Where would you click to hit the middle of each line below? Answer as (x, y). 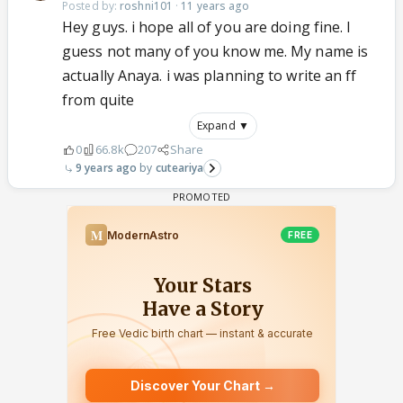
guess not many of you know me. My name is (215, 51)
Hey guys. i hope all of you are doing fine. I (207, 27)
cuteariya (179, 168)
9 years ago (107, 168)
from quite (98, 100)
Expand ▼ (223, 125)
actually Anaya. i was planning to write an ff (210, 76)
